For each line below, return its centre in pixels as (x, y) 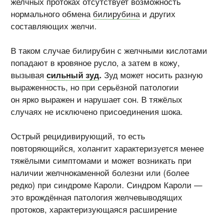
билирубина (117, 13)
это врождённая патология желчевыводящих (97, 197)
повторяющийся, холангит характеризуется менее (108, 148)
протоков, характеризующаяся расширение (94, 209)
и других (158, 13)
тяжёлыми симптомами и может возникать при (101, 161)
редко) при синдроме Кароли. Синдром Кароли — (107, 185)
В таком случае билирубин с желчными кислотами (109, 50)
